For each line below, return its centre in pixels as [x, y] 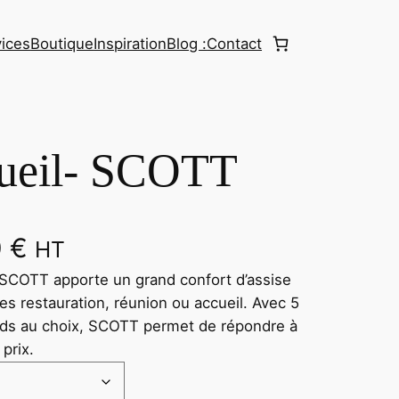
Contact [235, 43]
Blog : [187, 43]
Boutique [62, 43]
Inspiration [130, 43]
